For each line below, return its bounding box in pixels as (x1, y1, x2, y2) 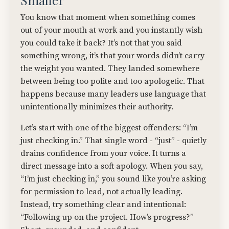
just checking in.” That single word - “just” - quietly (20, 135, 207, 146)
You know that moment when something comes (20, 12, 195, 23)
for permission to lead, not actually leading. (20, 187, 182, 197)
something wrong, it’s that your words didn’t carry (20, 51, 204, 61)
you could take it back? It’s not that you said (20, 38, 182, 49)
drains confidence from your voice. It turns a (20, 148, 186, 159)
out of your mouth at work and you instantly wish (20, 25, 202, 36)
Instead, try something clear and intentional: (20, 199, 186, 210)
